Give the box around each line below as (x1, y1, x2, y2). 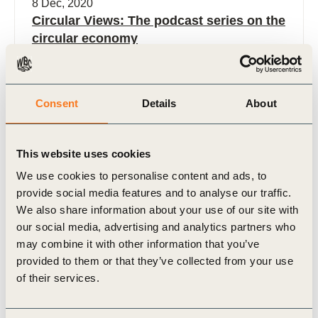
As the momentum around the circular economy (32, 56, 268, 69)
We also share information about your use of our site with (16, 204, 299, 216)
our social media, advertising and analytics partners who (16, 221, 295, 233)
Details (141, 97, 177, 109)
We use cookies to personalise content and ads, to (16, 170, 267, 182)
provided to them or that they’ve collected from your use (16, 255, 293, 267)
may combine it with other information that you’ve (16, 238, 260, 250)
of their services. (16, 272, 99, 284)
